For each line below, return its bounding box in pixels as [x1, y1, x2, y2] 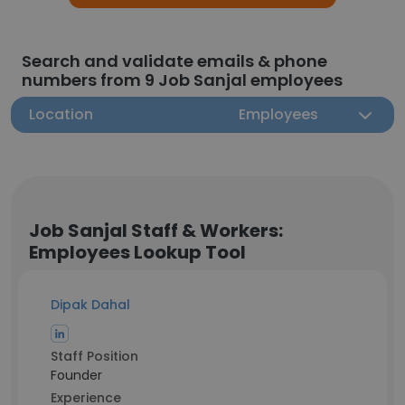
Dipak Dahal [51, 296, 130, 314]
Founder [51, 366, 102, 384]
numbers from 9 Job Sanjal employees [22, 69, 343, 91]
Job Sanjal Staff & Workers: [29, 218, 283, 243]
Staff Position [51, 347, 138, 365]
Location [29, 104, 93, 125]
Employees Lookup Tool [29, 240, 246, 265]
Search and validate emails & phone [22, 50, 327, 72]
